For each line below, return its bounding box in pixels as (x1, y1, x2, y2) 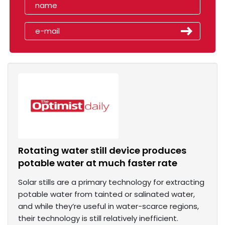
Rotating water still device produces (18, 144, 186, 157)
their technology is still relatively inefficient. (18, 213, 178, 224)
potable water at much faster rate (18, 157, 177, 170)
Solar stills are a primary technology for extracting (18, 177, 204, 188)
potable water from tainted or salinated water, (18, 189, 195, 200)
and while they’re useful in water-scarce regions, (18, 201, 199, 212)
